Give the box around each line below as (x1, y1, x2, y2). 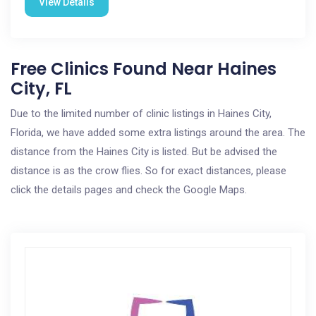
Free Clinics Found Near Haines (11, 57, 276, 80)
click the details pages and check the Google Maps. (11, 183, 247, 196)
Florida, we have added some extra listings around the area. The (11, 126, 305, 139)
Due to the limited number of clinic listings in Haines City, (11, 107, 272, 120)
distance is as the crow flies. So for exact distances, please (11, 164, 286, 177)
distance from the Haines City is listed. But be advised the (11, 145, 277, 158)
